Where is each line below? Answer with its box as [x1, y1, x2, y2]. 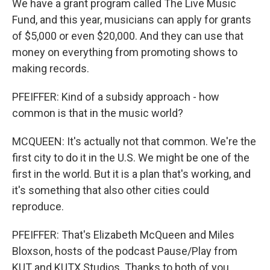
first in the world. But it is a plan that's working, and [12, 168, 251, 180]
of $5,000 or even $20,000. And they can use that [12, 30, 243, 42]
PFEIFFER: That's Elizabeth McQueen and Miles [12, 228, 234, 241]
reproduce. [12, 200, 64, 213]
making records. [12, 62, 89, 75]
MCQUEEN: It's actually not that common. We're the [12, 135, 256, 148]
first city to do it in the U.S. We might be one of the [12, 151, 250, 164]
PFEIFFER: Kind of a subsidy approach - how [12, 90, 219, 103]
